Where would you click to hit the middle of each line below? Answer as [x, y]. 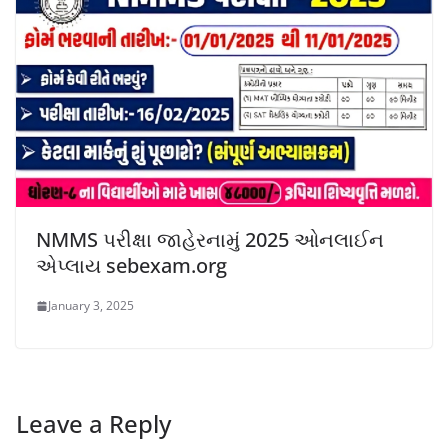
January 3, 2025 [91, 306]
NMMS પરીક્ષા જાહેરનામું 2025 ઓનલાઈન [210, 240]
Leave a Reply [93, 424]
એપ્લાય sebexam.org [131, 266]
